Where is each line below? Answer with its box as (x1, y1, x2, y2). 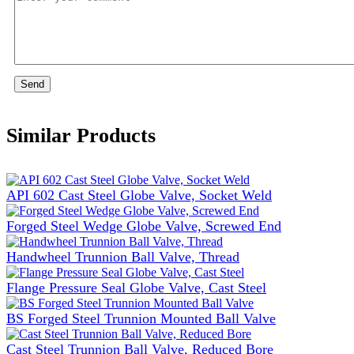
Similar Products (6, 124, 156, 148)
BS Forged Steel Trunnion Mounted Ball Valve (6, 310, 276, 326)
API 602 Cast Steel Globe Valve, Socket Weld (6, 186, 272, 203)
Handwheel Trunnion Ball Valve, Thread (6, 248, 239, 265)
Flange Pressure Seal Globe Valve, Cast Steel (6, 279, 266, 296)
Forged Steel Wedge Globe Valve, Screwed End (6, 217, 281, 234)
